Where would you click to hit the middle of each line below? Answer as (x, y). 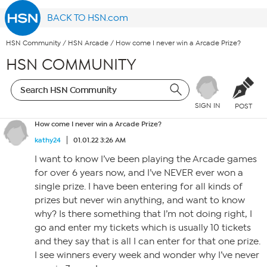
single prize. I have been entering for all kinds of (139, 187)
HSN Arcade (88, 43)
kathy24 (48, 140)
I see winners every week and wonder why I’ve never (147, 255)
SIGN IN (207, 106)
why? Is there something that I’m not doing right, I (143, 214)
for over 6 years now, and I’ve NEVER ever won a (139, 173)
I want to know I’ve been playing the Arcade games (146, 159)
